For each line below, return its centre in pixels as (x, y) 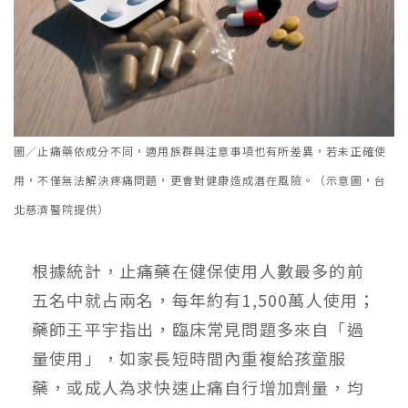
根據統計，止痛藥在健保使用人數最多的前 (198, 271)
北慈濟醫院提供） (62, 209)
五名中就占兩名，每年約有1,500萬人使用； (204, 300)
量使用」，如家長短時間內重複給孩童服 (189, 358)
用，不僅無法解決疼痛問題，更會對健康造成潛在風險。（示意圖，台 (200, 180)
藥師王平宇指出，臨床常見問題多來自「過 (198, 329)
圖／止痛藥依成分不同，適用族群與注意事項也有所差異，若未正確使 (200, 151)
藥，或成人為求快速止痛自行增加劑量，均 (198, 388)
